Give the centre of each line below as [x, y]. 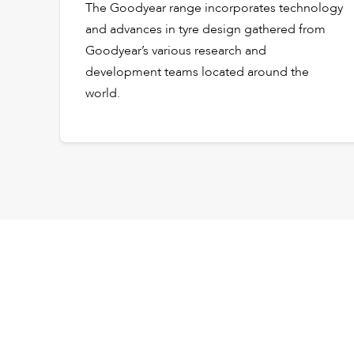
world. [103, 93]
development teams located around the [197, 72]
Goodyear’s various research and [176, 50]
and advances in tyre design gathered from [205, 29]
